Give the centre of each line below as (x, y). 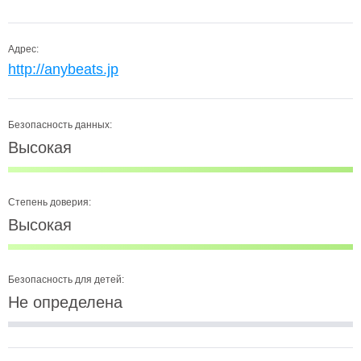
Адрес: (23, 49)
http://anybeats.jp (63, 69)
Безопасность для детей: (66, 280)
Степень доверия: (50, 202)
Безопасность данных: (60, 125)
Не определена (65, 302)
